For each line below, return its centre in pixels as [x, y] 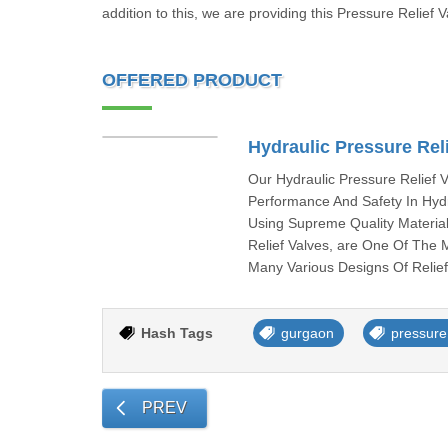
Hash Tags [177, 333]
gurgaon [307, 333]
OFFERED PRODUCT [192, 80]
